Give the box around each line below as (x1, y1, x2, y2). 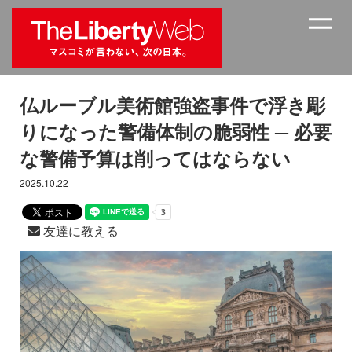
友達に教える (40, 222, 119, 240)
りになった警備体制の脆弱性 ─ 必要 (20, 118, 332, 145)
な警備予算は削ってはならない (20, 145, 291, 172)
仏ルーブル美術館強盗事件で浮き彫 (20, 91, 325, 119)
